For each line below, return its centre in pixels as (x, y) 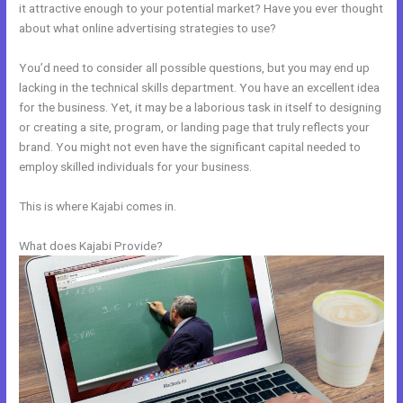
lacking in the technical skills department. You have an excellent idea (200, 87)
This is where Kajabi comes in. (98, 206)
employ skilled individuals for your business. (136, 166)
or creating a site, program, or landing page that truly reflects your (195, 126)
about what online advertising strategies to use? (148, 28)
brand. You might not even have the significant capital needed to (190, 146)
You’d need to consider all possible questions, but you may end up (195, 67)
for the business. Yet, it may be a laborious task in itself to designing (201, 107)
